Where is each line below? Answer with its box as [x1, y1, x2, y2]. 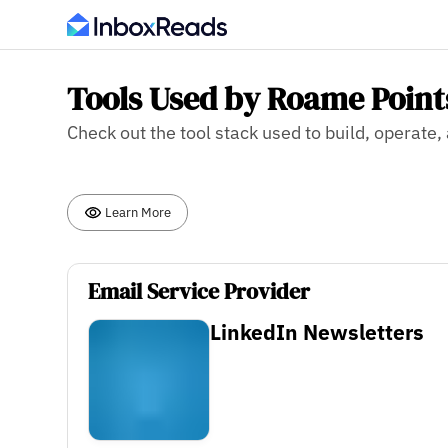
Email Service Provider [88, 276, 311, 308]
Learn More [102, 202, 172, 221]
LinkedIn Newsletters [210, 319, 425, 347]
